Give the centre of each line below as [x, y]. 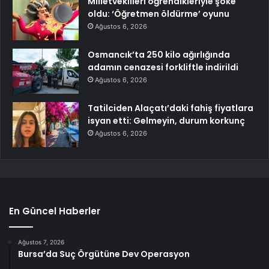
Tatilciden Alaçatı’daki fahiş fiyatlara [171, 108]
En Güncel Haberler [55, 211]
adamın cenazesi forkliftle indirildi [163, 68]
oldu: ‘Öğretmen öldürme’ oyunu [159, 14]
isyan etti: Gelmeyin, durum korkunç [166, 121]
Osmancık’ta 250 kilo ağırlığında [159, 55]
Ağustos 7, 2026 [41, 242]
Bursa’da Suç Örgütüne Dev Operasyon [104, 254]
